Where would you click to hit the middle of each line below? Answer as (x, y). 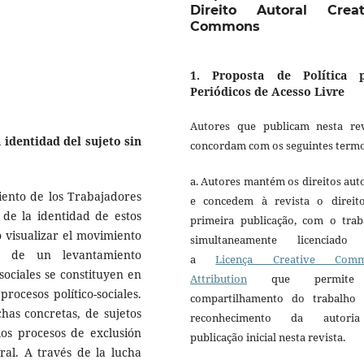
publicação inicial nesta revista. (268, 338)
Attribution (219, 279)
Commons (225, 27)
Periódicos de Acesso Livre (267, 92)
